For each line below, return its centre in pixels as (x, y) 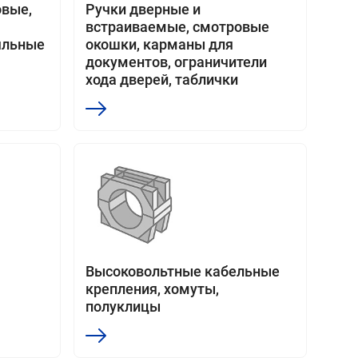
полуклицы (123, 306)
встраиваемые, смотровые (177, 27)
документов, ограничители (176, 62)
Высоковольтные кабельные (183, 271)
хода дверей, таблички (162, 80)
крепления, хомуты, (152, 289)
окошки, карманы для (159, 44)
